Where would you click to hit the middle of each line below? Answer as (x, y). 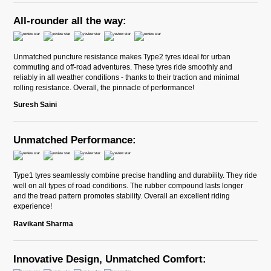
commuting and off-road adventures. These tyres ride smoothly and (123, 67)
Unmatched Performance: (75, 140)
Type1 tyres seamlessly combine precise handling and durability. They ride (135, 175)
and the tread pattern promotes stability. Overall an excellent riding (122, 196)
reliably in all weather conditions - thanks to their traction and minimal (127, 77)
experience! (33, 206)
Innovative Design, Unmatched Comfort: (110, 259)
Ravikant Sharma (44, 223)
